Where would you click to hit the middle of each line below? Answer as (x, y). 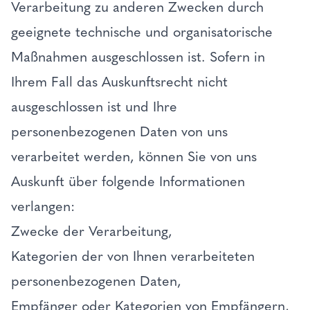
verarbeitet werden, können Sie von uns (134, 156)
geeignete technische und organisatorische (142, 32)
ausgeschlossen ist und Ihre (94, 107)
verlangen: (45, 206)
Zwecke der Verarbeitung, (94, 231)
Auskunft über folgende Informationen (128, 181)
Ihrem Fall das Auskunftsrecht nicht (119, 82)
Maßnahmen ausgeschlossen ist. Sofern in (138, 57)
